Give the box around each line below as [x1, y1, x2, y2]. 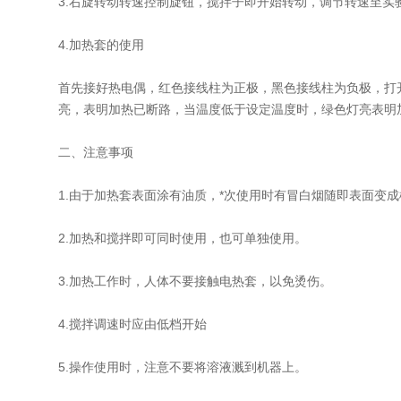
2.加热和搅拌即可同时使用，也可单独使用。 [58, 231, 307, 245]
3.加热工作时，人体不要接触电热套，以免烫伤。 [58, 274, 332, 288]
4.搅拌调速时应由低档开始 [58, 317, 207, 331]
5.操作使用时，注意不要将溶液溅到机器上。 [58, 360, 307, 374]
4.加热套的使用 [58, 38, 144, 52]
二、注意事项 [58, 145, 133, 159]
